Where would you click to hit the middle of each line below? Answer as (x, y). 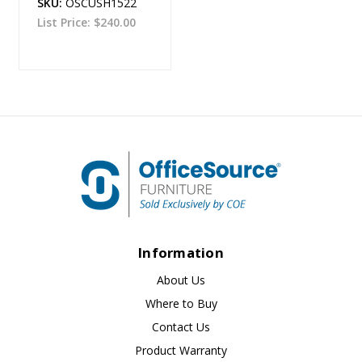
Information (181, 252)
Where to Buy (181, 303)
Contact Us (181, 326)
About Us (181, 280)
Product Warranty (181, 350)
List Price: (65, 23)
